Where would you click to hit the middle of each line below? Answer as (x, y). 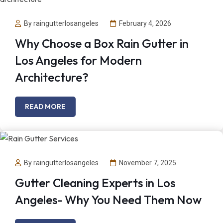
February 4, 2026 (145, 23)
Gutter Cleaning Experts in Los (95, 183)
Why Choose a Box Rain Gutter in (102, 43)
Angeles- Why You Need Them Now (108, 200)
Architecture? (52, 77)
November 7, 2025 (148, 163)
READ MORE (45, 106)
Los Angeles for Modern (78, 60)
